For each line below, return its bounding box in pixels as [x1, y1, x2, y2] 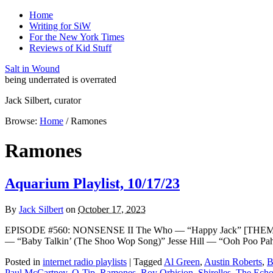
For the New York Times [29, 32, 124, 42]
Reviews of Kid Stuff [29, 43, 112, 53]
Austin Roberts [204, 256, 262, 267]
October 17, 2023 [78, 204, 146, 214]
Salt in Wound [5, 63, 60, 74]
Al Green [164, 256, 200, 267]
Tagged [133, 256, 162, 267]
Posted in [5, 256, 40, 267]
